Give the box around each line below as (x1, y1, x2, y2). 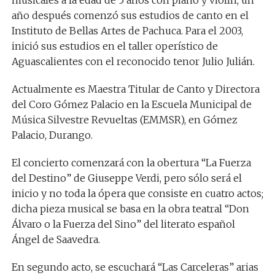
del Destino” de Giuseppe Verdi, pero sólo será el (11, 172, 242, 184)
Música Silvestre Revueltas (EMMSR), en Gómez (11, 114, 238, 126)
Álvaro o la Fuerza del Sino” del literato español (11, 218, 235, 230)
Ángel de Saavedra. (11, 233, 100, 246)
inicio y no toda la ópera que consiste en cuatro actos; (11, 187, 263, 199)
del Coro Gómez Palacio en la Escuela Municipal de (11, 98, 252, 110)
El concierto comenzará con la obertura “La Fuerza (11, 157, 251, 169)
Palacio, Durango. (11, 129, 93, 141)
